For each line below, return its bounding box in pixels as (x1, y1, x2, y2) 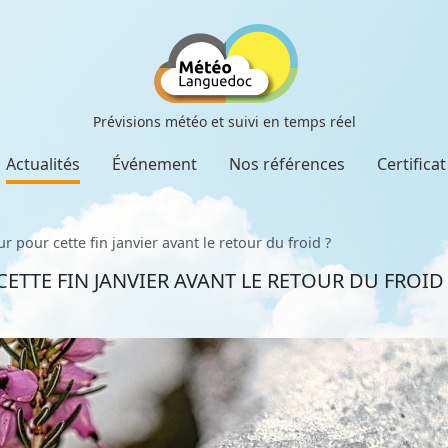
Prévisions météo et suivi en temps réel (92, 112, 356, 131)
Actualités (6, 153, 80, 175)
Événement (112, 153, 197, 175)
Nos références (229, 153, 345, 175)
